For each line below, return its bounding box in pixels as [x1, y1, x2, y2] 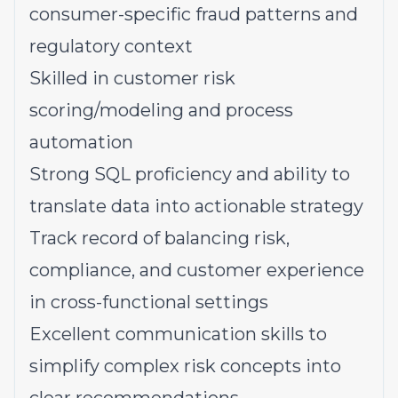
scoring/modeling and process [29, 99, 293, 121]
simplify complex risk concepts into [29, 355, 341, 377]
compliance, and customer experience [29, 259, 364, 281]
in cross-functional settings [29, 291, 268, 313]
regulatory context [29, 36, 193, 57]
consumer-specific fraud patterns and [29, 4, 358, 25]
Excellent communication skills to [29, 323, 327, 345]
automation [29, 131, 133, 153]
